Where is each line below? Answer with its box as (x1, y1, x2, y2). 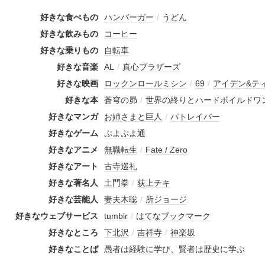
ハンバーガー (104, 12, 154, 22)
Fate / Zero (146, 145, 188, 155)
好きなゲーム (49, 128, 98, 138)
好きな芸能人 (49, 195, 98, 205)
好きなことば (49, 244, 98, 254)
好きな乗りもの (40, 46, 98, 56)
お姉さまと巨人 (104, 112, 162, 122)
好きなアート (49, 161, 98, 172)
